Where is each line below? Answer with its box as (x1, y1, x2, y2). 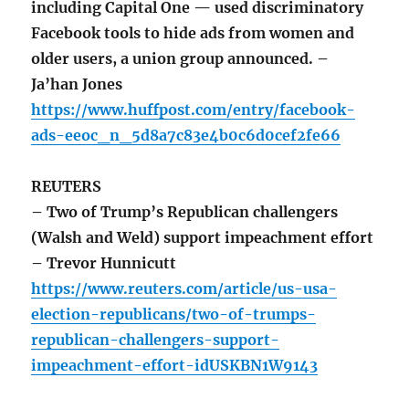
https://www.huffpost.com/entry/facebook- (31, 100, 356, 120)
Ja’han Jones (31, 75, 123, 94)
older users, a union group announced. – (31, 49, 330, 68)
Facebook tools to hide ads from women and (31, 24, 355, 43)
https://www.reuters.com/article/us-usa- (31, 279, 338, 299)
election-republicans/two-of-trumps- (31, 305, 317, 324)
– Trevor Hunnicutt (31, 254, 177, 273)
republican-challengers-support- (31, 330, 280, 350)
